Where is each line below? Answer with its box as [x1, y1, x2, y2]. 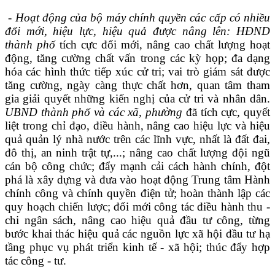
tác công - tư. [5, 254, 66, 267]
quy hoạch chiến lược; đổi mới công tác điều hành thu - [5, 199, 270, 213]
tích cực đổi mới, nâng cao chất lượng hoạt [55, 37, 270, 51]
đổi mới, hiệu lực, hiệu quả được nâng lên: [5, 24, 231, 37]
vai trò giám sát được [168, 64, 271, 78]
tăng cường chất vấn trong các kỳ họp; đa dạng [37, 51, 271, 64]
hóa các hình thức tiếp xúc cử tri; [5, 64, 169, 78]
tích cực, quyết [196, 105, 271, 118]
